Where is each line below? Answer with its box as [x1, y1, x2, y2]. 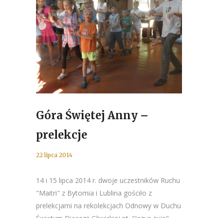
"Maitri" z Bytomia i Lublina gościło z [36, 188, 152, 198]
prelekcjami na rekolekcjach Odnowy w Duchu [36, 201, 181, 210]
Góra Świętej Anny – [36, 109, 148, 122]
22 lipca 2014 [36, 151, 73, 159]
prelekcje [36, 128, 87, 142]
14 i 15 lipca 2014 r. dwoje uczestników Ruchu [36, 176, 180, 185]
